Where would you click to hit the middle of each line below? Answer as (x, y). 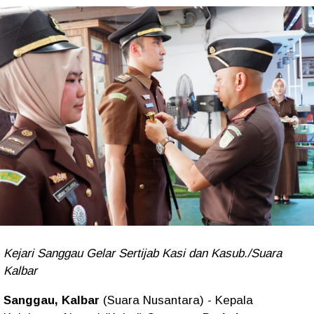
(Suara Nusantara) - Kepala (176, 300)
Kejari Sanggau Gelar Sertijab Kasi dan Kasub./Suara (143, 253)
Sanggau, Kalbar (52, 300)
